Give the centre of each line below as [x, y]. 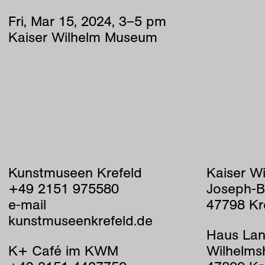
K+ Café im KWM [63, 251]
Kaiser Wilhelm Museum [83, 37]
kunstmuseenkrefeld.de [80, 221]
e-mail [27, 205]
